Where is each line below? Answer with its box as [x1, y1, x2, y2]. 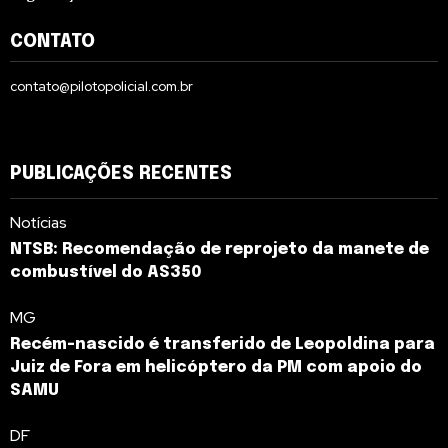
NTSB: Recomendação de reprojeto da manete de [10, 241, 429, 259]
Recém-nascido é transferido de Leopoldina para [10, 336, 435, 354]
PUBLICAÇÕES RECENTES [10, 165, 232, 184]
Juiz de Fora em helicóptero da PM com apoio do [10, 359, 422, 377]
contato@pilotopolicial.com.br [10, 77, 193, 96]
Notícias [10, 212, 67, 234]
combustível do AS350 [10, 264, 201, 282]
